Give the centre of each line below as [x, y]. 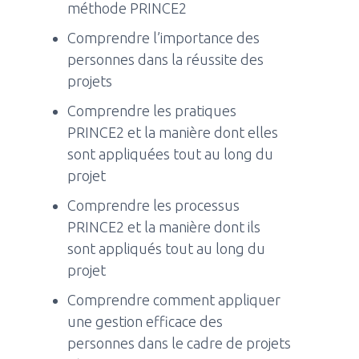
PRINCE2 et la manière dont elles [173, 132]
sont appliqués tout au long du [167, 248]
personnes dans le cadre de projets [179, 343]
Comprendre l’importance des [164, 37]
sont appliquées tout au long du [171, 153]
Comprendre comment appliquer [174, 299]
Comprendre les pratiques [152, 110]
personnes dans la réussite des [166, 59]
